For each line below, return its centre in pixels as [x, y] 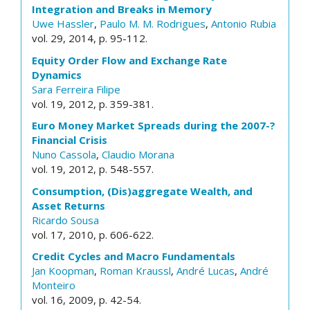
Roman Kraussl [135, 271]
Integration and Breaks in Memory [122, 9]
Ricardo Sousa [65, 220]
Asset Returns [69, 205]
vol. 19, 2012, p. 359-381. [93, 103]
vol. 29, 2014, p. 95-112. [90, 38]
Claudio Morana [138, 154]
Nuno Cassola [64, 154]
